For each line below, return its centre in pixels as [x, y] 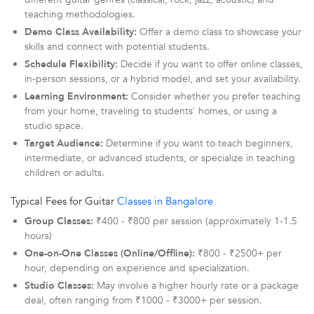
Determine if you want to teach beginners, [198, 143]
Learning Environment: [76, 96]
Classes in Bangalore [165, 201]
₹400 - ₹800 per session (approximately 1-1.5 [195, 221]
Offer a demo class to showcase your [219, 32]
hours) [38, 235]
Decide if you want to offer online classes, [210, 64]
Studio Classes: [59, 285]
